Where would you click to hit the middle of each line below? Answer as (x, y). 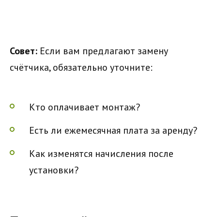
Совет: (23, 51)
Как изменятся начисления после (101, 154)
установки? (54, 170)
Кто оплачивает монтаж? (85, 107)
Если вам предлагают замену (103, 51)
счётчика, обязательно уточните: (81, 68)
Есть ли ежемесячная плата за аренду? (113, 131)
